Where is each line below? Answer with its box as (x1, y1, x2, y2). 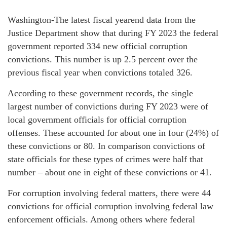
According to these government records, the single (8, 88, 193, 98)
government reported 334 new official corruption (8, 41, 187, 51)
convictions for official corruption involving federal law (8, 201, 213, 211)
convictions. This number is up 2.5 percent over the (8, 54, 198, 64)
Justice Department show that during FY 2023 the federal (8, 28, 218, 38)
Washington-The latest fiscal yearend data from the (8, 15, 196, 25)
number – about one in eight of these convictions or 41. (8, 167, 212, 177)
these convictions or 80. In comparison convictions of (8, 141, 205, 151)
